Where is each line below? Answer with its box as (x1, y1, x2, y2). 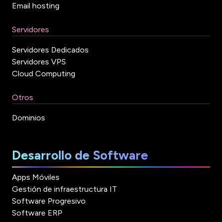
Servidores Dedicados (12, 45, 89, 55)
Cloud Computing (12, 69, 75, 79)
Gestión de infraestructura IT (12, 184, 117, 194)
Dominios (12, 113, 45, 123)
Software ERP (12, 208, 62, 218)
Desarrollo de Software (12, 148, 148, 163)
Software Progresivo (12, 196, 86, 206)
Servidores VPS (12, 57, 66, 67)
